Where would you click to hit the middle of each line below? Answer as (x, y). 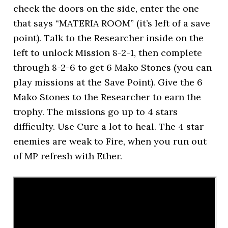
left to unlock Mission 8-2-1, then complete (108, 53)
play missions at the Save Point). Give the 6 (108, 82)
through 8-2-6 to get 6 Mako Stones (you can (113, 67)
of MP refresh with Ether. (68, 156)
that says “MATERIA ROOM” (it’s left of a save (112, 23)
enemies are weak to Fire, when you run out (110, 141)
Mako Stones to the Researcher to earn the (107, 97)
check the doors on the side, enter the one (106, 8)
